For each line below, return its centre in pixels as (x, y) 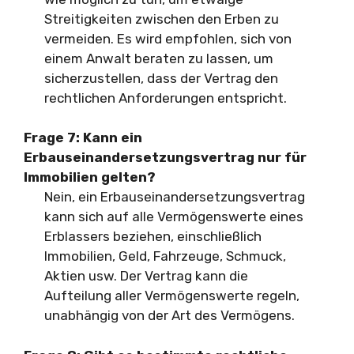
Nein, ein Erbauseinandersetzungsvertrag (174, 197)
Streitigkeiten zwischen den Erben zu (161, 19)
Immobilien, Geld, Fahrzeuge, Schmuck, (165, 256)
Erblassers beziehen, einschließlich (153, 236)
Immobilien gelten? (90, 177)
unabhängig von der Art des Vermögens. (169, 315)
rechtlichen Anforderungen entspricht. (165, 98)
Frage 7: (52, 137)
